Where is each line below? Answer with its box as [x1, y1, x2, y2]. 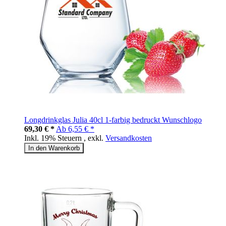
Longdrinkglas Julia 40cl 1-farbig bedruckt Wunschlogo [24, 116, 202, 125]
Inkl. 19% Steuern [24, 134, 84, 143]
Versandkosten [105, 134, 152, 143]
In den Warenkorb [28, 144, 80, 152]
